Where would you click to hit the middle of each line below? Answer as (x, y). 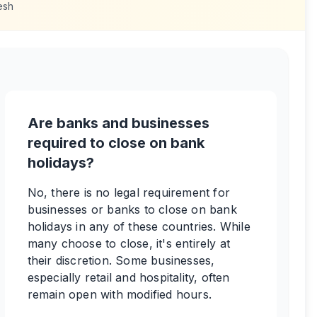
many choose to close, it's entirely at (129, 243)
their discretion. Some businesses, (121, 260)
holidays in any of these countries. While (139, 226)
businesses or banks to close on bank (132, 209)
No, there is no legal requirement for (129, 192)
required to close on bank (116, 143)
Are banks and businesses (118, 123)
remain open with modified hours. (120, 294)
